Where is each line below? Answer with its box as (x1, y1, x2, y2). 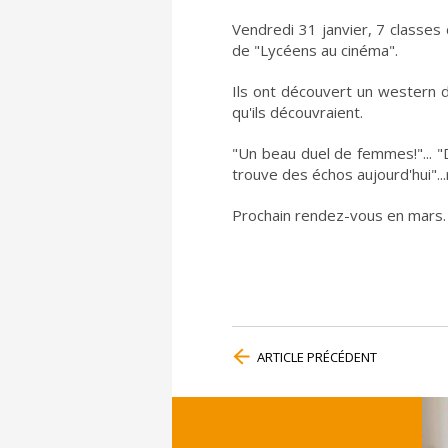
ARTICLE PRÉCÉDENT (257, 348, 377, 367)
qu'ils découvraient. (232, 102, 363, 123)
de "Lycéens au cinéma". (232, 40, 398, 61)
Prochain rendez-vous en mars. (232, 205, 446, 226)
